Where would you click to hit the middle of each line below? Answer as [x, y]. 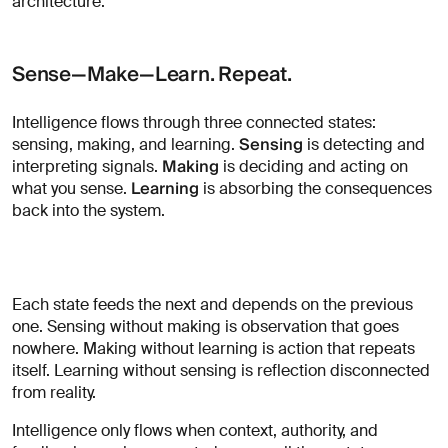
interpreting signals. [87, 166]
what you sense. [71, 188]
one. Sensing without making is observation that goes [205, 326]
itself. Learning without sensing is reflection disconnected [221, 370]
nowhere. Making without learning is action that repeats [213, 348]
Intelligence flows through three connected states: [194, 122]
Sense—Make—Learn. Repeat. [154, 74]
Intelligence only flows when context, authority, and [195, 430]
